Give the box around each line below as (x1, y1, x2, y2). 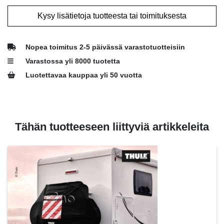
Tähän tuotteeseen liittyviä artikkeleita (15, 120, 209, 133)
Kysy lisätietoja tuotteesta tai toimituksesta (37, 11, 186, 20)
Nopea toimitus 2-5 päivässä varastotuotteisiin (25, 43, 185, 51)
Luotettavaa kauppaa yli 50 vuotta (25, 71, 142, 79)
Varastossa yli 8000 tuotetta (25, 57, 120, 65)
